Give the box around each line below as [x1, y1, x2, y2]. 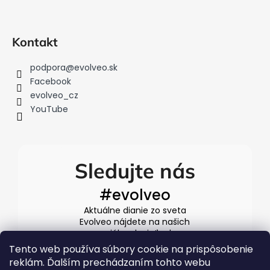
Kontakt [12, 34, 58, 50]
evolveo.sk [74, 61, 118, 74]
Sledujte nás [74, 158, 195, 184]
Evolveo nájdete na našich [80, 216, 190, 228]
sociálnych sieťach [95, 227, 175, 240]
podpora [30, 61, 66, 74]
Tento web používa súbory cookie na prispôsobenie [9, 242, 253, 256]
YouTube [30, 103, 68, 116]
